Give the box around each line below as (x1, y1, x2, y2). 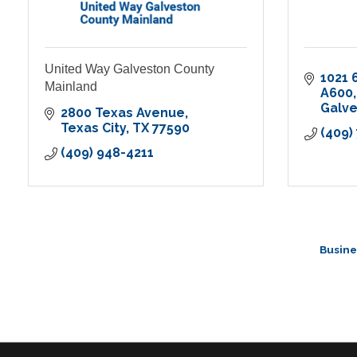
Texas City (61, 120, 126, 136)
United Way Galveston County (45, 62, 214, 76)
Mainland (45, 80, 97, 94)
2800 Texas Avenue (61, 105, 185, 121)
